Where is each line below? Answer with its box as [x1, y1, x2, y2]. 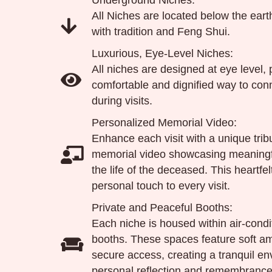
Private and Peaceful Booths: [92, 202, 233, 214]
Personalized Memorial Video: [92, 117, 237, 129]
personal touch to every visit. [92, 180, 231, 192]
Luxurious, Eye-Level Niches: [92, 47, 234, 60]
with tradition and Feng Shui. [92, 25, 231, 38]
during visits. [92, 95, 153, 107]
